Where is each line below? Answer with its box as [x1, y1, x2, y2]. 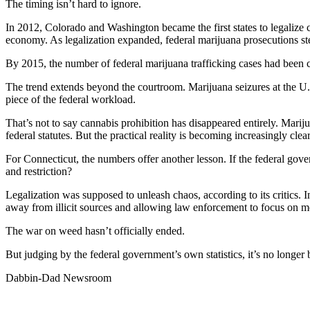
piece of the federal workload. [6, 93, 136, 105]
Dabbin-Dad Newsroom [6, 271, 111, 284]
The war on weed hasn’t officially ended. [6, 224, 185, 237]
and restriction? [6, 165, 72, 177]
